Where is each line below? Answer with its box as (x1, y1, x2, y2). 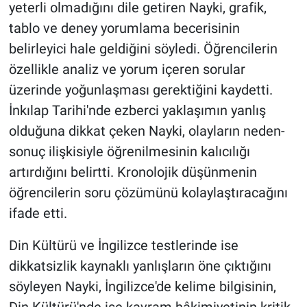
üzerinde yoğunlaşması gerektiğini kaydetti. (8, 81, 273, 98)
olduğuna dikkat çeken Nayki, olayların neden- (8, 122, 285, 139)
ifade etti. (8, 204, 67, 221)
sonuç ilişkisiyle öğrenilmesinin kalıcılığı (8, 143, 250, 160)
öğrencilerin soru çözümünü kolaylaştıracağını (8, 184, 288, 201)
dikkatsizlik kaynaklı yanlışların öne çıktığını (8, 257, 271, 274)
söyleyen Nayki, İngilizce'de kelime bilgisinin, (8, 278, 276, 295)
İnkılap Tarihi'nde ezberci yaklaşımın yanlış (8, 101, 266, 119)
